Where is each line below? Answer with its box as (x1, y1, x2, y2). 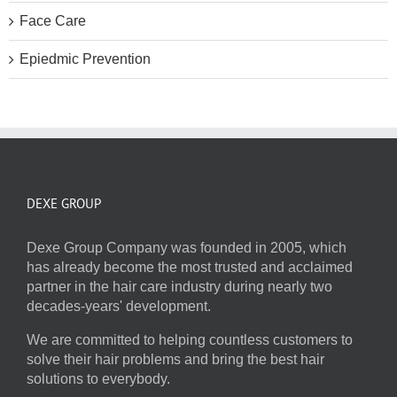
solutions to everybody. (27, 370, 170, 386)
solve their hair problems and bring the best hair (27, 351, 324, 367)
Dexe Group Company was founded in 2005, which (27, 239, 346, 255)
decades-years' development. (27, 298, 211, 314)
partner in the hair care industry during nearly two (27, 278, 332, 294)
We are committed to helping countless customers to (27, 331, 353, 347)
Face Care (19, 12, 86, 28)
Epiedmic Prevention (19, 51, 151, 66)
